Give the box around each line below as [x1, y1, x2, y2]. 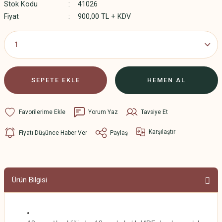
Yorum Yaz [88, 108, 118, 115]
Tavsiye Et [141, 108, 168, 115]
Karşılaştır [149, 128, 175, 135]
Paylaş [110, 129, 128, 136]
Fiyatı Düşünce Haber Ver [19, 129, 87, 136]
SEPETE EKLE [31, 76, 80, 84]
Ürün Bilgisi [12, 175, 47, 184]
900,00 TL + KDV [77, 12, 131, 21]
